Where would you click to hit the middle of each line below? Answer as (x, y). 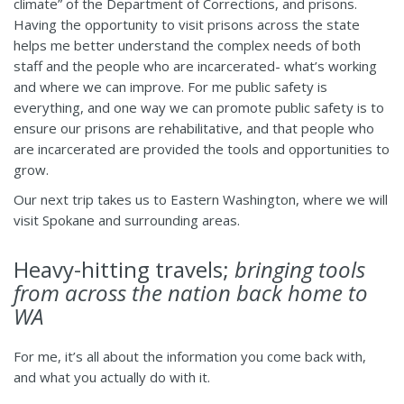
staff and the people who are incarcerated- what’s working (195, 66)
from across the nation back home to (191, 293)
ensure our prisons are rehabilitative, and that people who (194, 129)
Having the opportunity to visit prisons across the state (187, 25)
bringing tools (300, 270)
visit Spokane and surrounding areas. (127, 220)
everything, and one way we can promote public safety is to (199, 108)
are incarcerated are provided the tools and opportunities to (202, 149)
